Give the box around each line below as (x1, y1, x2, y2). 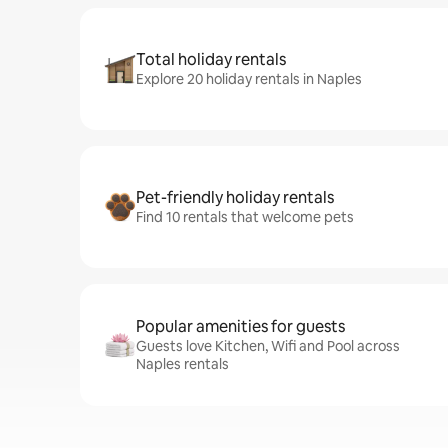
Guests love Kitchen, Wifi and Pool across (136, 337, 400, 355)
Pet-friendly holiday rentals (136, 187, 334, 208)
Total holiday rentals (136, 49, 286, 70)
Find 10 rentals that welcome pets (136, 208, 354, 226)
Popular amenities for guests (136, 316, 345, 337)
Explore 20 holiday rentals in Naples (136, 70, 362, 88)
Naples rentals (136, 355, 229, 373)
